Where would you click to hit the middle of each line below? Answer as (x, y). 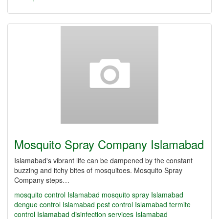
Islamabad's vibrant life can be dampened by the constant (103, 160)
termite (180, 204)
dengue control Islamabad (55, 204)
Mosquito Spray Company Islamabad (109, 144)
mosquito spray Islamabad (142, 195)
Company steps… (42, 180)
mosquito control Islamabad (57, 195)
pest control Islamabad (132, 204)
